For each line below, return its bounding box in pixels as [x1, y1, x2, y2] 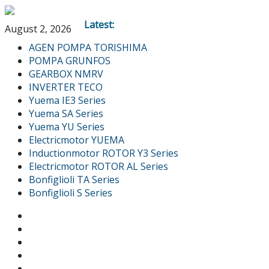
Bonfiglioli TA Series [29, 173, 119, 186]
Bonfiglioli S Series [29, 186, 112, 199]
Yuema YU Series [29, 120, 104, 133]
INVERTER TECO [29, 80, 103, 94]
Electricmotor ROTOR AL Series [29, 160, 168, 173]
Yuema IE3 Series [29, 94, 106, 107]
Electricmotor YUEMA [29, 133, 124, 147]
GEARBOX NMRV [29, 67, 103, 80]
